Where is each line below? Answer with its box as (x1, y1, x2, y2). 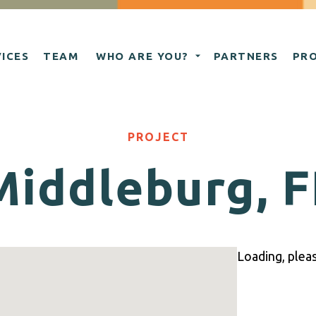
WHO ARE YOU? (96, 49, 189, 62)
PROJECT (127, 130, 189, 143)
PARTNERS (213, 49, 279, 62)
